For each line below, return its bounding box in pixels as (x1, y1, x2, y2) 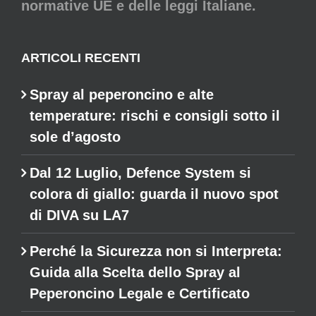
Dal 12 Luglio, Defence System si (30, 164, 251, 181)
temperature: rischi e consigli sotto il (30, 107, 280, 123)
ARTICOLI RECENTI (21, 50, 140, 65)
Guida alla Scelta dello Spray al (30, 264, 241, 280)
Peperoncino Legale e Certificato (30, 285, 250, 301)
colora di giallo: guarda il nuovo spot (30, 186, 279, 202)
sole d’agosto (30, 128, 121, 145)
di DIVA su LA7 (30, 207, 129, 223)
